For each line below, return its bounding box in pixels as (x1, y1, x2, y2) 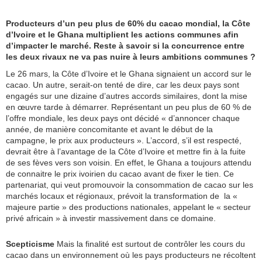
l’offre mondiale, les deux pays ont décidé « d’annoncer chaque (6, 113, 240, 123)
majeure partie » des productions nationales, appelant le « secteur (6, 202, 251, 212)
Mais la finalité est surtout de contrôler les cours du (54, 239, 245, 249)
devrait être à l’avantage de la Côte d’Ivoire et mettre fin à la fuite (6, 147, 246, 157)
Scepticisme (6, 239, 54, 249)
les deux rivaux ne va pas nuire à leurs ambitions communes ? (6, 52, 256, 62)
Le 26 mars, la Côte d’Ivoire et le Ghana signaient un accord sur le (6, 69, 251, 79)
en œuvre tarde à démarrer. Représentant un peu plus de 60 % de (6, 102, 251, 112)
